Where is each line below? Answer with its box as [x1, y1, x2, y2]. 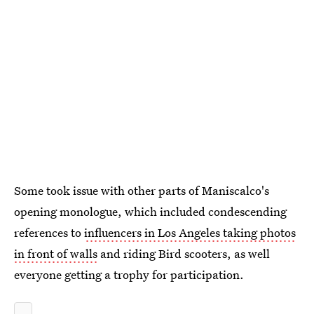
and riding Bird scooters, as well [97, 245, 270, 261]
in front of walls [14, 245, 97, 261]
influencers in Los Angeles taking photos [84, 224, 296, 240]
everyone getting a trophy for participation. [14, 266, 244, 282]
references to [14, 224, 84, 240]
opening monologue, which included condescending [14, 203, 287, 219]
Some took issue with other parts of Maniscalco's [14, 182, 269, 198]
